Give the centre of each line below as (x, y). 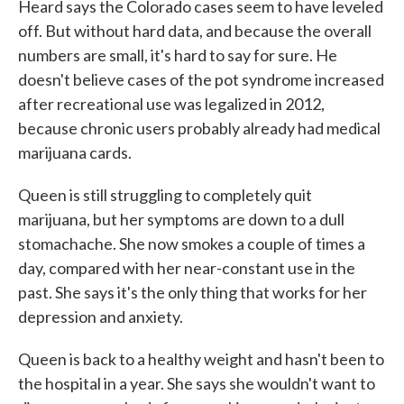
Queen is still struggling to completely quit (165, 195)
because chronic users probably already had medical (199, 128)
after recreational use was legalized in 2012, (171, 104)
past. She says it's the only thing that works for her (193, 292)
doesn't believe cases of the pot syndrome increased (201, 79)
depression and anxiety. (101, 317)
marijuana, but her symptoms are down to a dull (181, 219)
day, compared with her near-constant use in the (187, 268)
